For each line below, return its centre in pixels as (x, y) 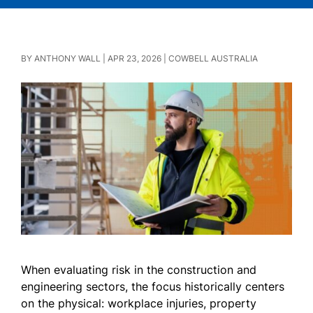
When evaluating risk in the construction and (139, 270)
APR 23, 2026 (134, 58)
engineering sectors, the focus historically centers (153, 287)
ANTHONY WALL (67, 58)
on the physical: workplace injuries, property (139, 304)
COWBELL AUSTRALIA (213, 58)
